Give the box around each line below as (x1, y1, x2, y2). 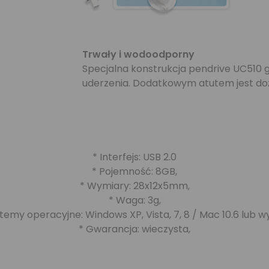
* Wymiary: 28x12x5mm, (79, 179, 190, 193)
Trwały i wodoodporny (82, 47, 195, 61)
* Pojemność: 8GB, (92, 165, 177, 178)
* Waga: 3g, (108, 193, 161, 207)
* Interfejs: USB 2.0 (92, 150, 177, 164)
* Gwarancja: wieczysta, (79, 222, 190, 236)
